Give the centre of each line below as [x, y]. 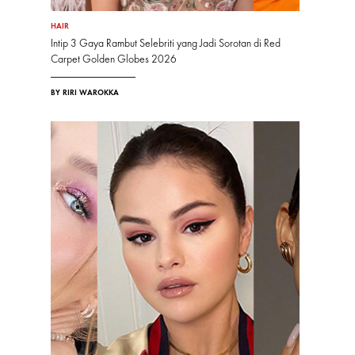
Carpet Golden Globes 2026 [114, 60]
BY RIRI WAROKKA [85, 93]
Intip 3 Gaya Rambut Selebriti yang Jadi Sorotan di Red [166, 44]
